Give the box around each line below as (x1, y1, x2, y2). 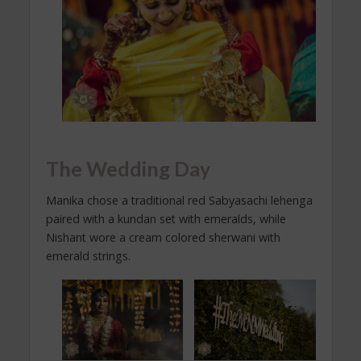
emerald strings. (45, 248, 131, 264)
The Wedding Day (45, 156, 210, 180)
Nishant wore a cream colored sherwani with (45, 230, 280, 246)
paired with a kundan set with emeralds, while (45, 211, 286, 227)
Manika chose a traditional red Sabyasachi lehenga (45, 193, 313, 209)
